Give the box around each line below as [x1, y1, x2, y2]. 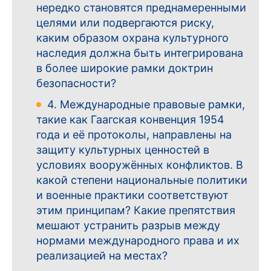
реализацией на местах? [36, 249, 168, 263]
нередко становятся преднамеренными [36, 1, 246, 15]
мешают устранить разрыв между [36, 219, 220, 232]
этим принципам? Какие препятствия [36, 204, 235, 217]
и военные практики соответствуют [36, 189, 229, 202]
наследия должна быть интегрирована [36, 47, 243, 60]
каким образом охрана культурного [36, 31, 229, 45]
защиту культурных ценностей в [36, 143, 209, 157]
